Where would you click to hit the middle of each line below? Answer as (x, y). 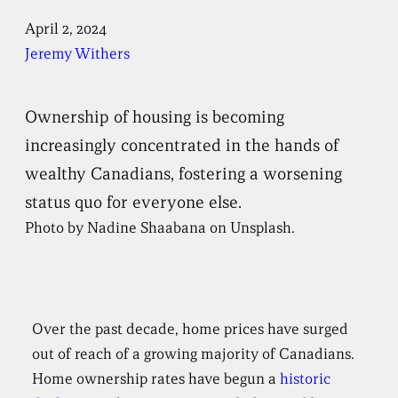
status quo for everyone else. (134, 202)
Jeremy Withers (78, 54)
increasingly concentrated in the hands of (182, 145)
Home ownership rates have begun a (156, 379)
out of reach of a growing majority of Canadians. (194, 354)
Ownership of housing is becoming (155, 116)
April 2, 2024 (66, 29)
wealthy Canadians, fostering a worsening (184, 173)
